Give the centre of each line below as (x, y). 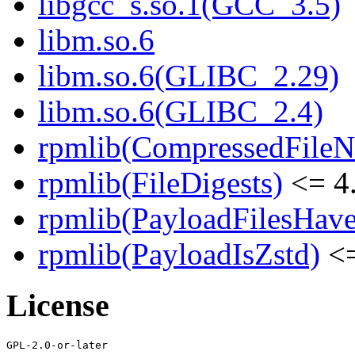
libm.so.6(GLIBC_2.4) (181, 112)
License (58, 306)
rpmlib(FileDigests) (160, 183)
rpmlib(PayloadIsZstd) (179, 254)
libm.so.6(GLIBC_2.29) (189, 76)
